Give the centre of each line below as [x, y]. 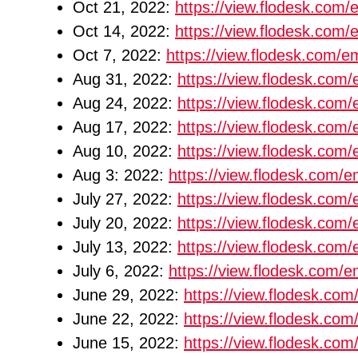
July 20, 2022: [125, 223]
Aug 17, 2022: [125, 127]
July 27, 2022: [125, 199]
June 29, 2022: [128, 295]
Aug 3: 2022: [121, 175]
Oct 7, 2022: [119, 55]
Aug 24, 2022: [125, 103]
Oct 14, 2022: [124, 31]
